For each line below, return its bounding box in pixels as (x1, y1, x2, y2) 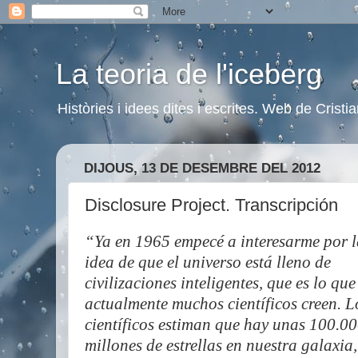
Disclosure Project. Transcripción (85, 194, 338, 215)
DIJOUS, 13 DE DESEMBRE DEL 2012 (84, 161, 320, 177)
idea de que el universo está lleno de (85, 253, 331, 271)
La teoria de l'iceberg (56, 58, 322, 90)
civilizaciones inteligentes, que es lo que (85, 274, 356, 292)
